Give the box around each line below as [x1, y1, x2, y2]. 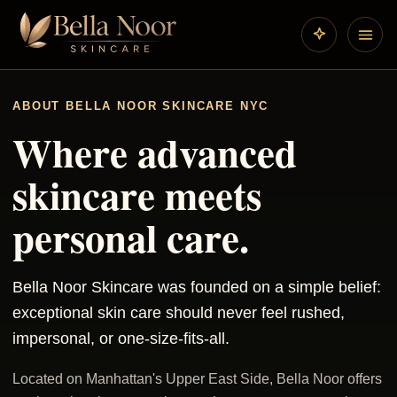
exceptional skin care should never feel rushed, [12, 304, 345, 323]
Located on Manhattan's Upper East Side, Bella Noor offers [12, 371, 382, 387]
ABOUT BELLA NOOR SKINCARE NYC [12, 99, 269, 113]
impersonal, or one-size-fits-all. [12, 330, 230, 348]
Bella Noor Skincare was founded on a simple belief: [12, 278, 381, 297]
